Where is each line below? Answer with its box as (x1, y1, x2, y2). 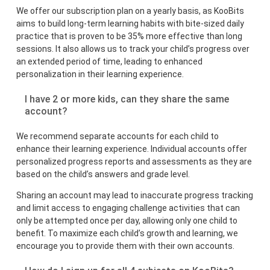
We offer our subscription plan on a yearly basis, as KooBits (16, 6, 245, 16)
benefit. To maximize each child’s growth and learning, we (16, 228, 239, 239)
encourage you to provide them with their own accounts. (16, 241, 235, 251)
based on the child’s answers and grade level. (16, 169, 190, 180)
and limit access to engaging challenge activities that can (16, 203, 240, 213)
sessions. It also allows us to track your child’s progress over (16, 44, 250, 54)
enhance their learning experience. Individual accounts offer (16, 144, 248, 154)
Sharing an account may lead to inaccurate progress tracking (16, 190, 254, 201)
